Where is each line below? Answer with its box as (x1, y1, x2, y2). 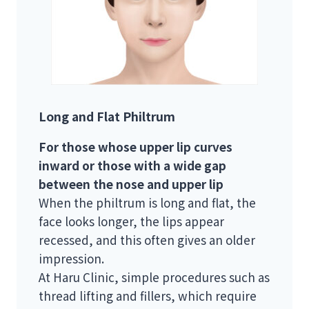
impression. (39, 250, 104, 268)
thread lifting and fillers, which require (39, 287, 257, 305)
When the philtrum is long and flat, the (39, 194, 256, 212)
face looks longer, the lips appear (39, 212, 224, 230)
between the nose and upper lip (39, 175, 223, 193)
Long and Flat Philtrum (39, 108, 175, 126)
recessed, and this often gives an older (39, 231, 255, 249)
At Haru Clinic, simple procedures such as (39, 268, 270, 286)
